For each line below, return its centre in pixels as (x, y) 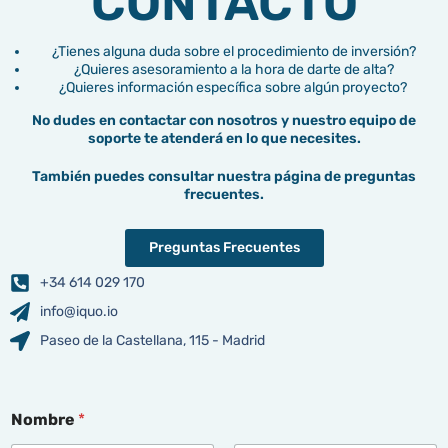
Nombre (44, 419)
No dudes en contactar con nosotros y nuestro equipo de (224, 120)
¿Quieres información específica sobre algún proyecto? (234, 87)
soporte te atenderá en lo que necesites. (224, 138)
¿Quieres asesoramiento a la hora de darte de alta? (234, 69)
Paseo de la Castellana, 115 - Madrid (152, 340)
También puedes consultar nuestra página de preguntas (224, 176)
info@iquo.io (79, 311)
